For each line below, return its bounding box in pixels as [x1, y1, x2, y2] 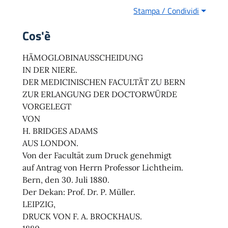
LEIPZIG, [22, 199, 55, 210]
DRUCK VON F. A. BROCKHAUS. [22, 211, 142, 222]
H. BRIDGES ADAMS [22, 126, 98, 136]
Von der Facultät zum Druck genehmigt [22, 150, 172, 161]
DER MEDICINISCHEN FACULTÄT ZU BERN [22, 77, 185, 88]
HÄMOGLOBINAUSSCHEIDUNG [22, 52, 143, 63]
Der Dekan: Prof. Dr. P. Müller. [22, 187, 135, 197]
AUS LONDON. [22, 138, 78, 149]
